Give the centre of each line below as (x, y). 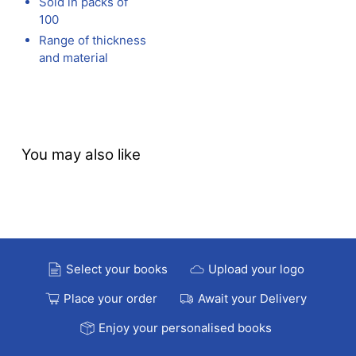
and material (74, 58)
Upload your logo (256, 269)
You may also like (81, 155)
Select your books (117, 269)
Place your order (111, 298)
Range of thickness (93, 41)
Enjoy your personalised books (185, 327)
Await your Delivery (252, 298)
